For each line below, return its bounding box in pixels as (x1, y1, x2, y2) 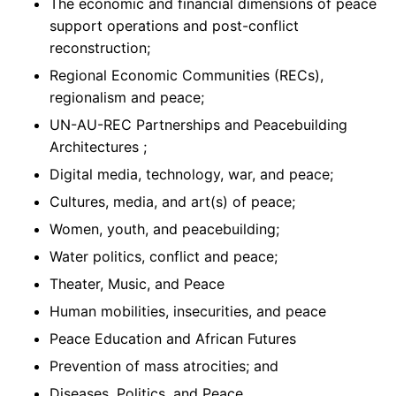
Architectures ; (49, 138, 147, 156)
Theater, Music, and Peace (49, 275, 225, 293)
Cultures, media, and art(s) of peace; (49, 193, 295, 211)
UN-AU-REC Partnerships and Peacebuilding (49, 116, 347, 134)
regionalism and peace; (49, 88, 204, 107)
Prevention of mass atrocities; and (49, 357, 278, 376)
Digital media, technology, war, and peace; (49, 165, 333, 184)
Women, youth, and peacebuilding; (49, 220, 279, 239)
